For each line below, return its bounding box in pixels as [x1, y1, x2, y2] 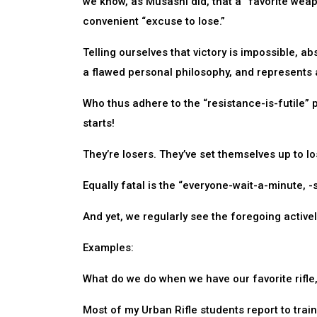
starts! [83, 117, 115, 129]
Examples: [83, 241, 134, 254]
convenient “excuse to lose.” [83, 15, 225, 28]
